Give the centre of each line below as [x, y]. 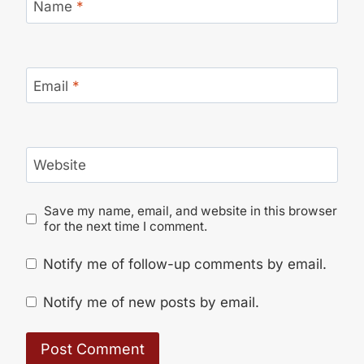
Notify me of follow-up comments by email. [185, 264]
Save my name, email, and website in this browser [191, 211]
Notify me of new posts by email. [152, 303]
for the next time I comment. [126, 227]
